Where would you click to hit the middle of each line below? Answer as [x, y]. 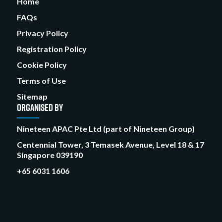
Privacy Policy [42, 33]
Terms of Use [41, 80]
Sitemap [32, 96]
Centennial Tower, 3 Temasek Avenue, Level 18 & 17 [110, 144]
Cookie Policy [42, 64]
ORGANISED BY [40, 107]
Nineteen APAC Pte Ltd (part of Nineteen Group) [106, 128]
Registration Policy [52, 49]
